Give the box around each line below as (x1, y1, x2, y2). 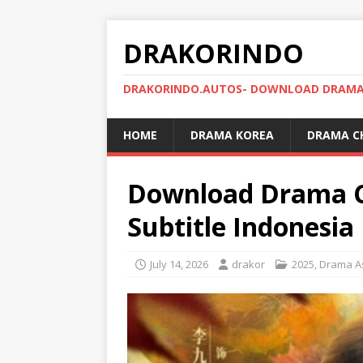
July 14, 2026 (150, 257, 208, 271)
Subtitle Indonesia (127, 209, 354, 244)
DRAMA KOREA (190, 127, 274, 143)
